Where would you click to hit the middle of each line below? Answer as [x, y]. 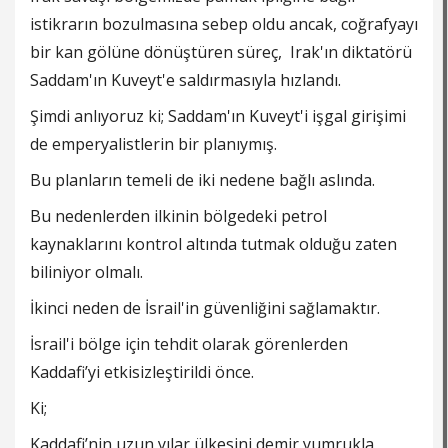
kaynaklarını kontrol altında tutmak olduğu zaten [213, 244]
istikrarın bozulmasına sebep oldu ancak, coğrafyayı [224, 24]
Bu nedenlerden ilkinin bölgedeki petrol [178, 216]
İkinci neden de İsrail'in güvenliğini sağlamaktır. [205, 308]
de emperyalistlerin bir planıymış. [153, 144]
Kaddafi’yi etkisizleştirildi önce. [142, 372]
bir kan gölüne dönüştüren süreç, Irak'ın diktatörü [221, 52]
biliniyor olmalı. [86, 272]
